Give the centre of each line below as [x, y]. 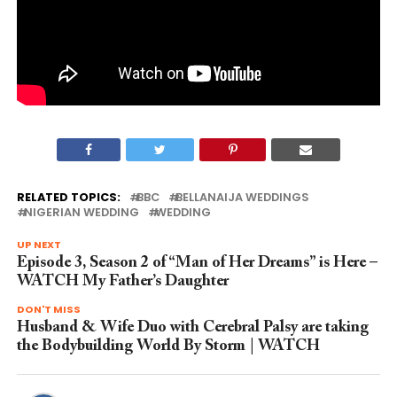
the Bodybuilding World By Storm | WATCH [168, 347]
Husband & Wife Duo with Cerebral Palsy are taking [192, 328]
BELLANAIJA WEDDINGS [242, 198]
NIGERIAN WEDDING [81, 213]
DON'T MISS [48, 310]
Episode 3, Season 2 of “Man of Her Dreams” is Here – [197, 264]
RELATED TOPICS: [68, 198]
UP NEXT [39, 245]
